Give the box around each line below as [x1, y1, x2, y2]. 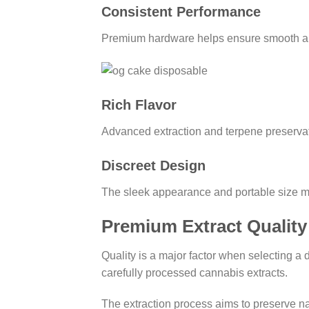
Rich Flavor [101, 97, 177, 113]
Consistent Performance [101, 4, 261, 20]
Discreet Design [101, 157, 206, 173]
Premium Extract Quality [101, 216, 307, 236]
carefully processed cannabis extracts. [101, 266, 288, 279]
